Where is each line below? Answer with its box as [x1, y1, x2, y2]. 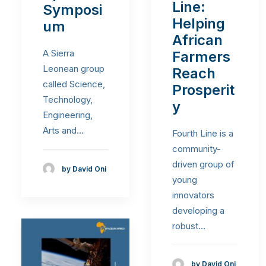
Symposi [43, 1, 102, 19]
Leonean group [43, 63, 104, 75]
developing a [172, 204, 224, 216]
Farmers [172, 47, 230, 65]
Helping [172, 14, 225, 32]
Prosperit [172, 81, 235, 99]
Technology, [43, 94, 93, 106]
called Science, [43, 78, 105, 90]
